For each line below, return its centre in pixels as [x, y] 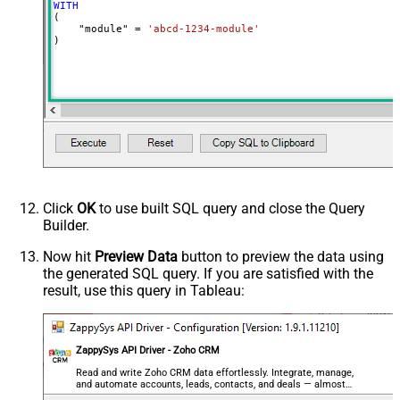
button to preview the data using [281, 257]
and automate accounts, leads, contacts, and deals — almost [211, 385]
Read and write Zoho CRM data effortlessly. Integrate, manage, [215, 373]
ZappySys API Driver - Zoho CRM [148, 351]
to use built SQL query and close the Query [230, 209]
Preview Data [136, 257]
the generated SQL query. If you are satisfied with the [208, 274]
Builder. [66, 226]
